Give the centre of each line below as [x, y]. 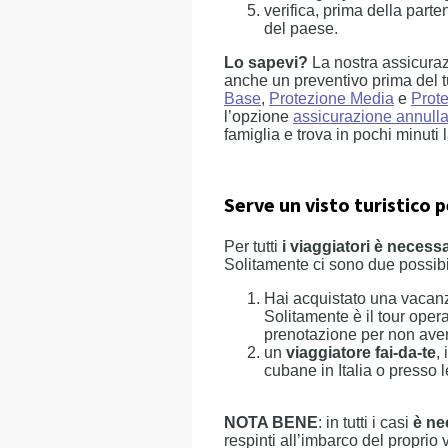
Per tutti [253, 246]
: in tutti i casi [365, 422]
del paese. [301, 28]
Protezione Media [331, 98]
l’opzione [258, 116]
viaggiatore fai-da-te [361, 352]
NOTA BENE [271, 422]
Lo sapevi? [266, 62]
